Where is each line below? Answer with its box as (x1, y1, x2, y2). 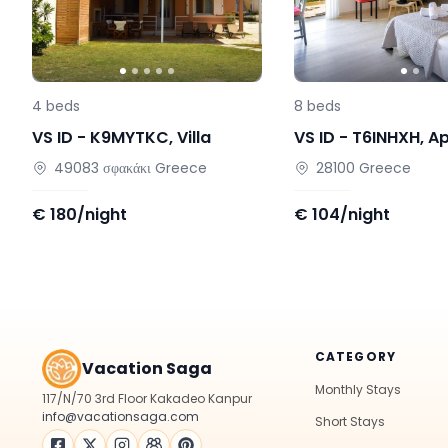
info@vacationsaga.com (42, 407, 199, 425)
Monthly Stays (314, 380, 401, 398)
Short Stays (314, 412, 385, 430)
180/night (50, 202, 127, 226)
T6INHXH (352, 125, 421, 149)
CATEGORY (314, 347, 397, 365)
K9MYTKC (90, 125, 169, 149)
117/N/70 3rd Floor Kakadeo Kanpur (42, 389, 252, 407)
